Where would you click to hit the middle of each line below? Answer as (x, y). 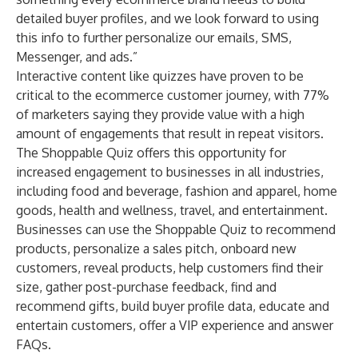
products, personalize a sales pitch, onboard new (156, 249)
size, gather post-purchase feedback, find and (146, 287)
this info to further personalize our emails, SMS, (154, 38)
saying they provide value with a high (197, 114)
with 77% (302, 95)
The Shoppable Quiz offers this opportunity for (151, 153)
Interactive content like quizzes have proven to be (160, 76)
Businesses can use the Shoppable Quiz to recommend (176, 229)
